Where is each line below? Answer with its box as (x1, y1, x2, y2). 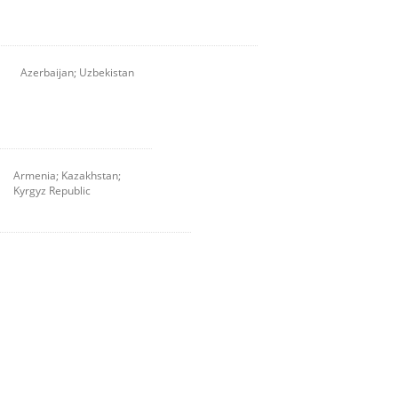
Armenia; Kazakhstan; (13, 168, 122, 184)
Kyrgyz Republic (13, 183, 92, 199)
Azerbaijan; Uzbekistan (20, 65, 134, 81)
